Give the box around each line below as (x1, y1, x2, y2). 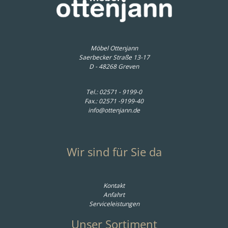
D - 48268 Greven (89, 62, 139, 71)
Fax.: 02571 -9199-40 (84, 97, 144, 106)
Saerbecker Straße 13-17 (78, 53, 150, 62)
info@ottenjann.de (88, 106, 140, 115)
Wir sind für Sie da (66, 144, 162, 159)
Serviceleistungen (89, 199, 139, 208)
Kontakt (103, 181, 125, 190)
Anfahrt (103, 190, 125, 199)
